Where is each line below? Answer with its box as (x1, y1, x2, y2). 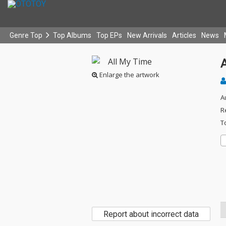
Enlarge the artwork (98, 70, 159, 79)
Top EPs (96, 31, 122, 39)
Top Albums (53, 31, 91, 39)
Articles (172, 31, 196, 39)
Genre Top (10, 31, 42, 39)
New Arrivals (127, 31, 167, 39)
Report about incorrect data (103, 209, 199, 219)
